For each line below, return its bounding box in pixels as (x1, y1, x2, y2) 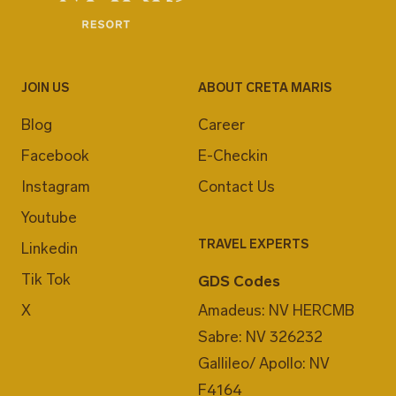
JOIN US (21, 80, 69, 95)
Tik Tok (21, 270, 71, 288)
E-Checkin (198, 146, 268, 164)
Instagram (21, 177, 90, 195)
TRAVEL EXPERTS (198, 236, 308, 252)
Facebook (21, 146, 89, 164)
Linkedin (21, 239, 78, 257)
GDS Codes (198, 271, 280, 290)
